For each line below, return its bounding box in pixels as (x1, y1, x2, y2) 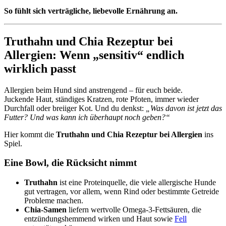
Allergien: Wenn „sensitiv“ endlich (4, 48, 184, 62)
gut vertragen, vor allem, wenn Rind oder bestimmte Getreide (24, 187, 219, 196)
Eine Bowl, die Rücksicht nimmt (4, 157, 137, 168)
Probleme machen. (24, 196, 83, 205)
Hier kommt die (4, 130, 56, 139)
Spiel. (4, 139, 22, 148)
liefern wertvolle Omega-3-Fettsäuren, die (67, 205, 201, 214)
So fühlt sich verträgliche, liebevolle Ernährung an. (4, 6, 178, 15)
